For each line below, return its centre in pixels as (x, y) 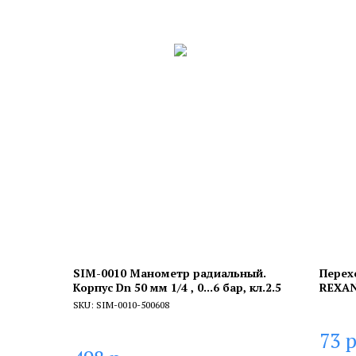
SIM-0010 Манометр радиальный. (170, 273)
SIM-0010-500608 (133, 304)
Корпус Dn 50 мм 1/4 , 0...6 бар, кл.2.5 (177, 287)
